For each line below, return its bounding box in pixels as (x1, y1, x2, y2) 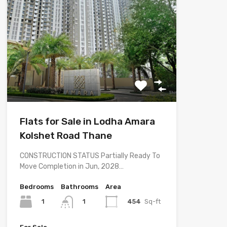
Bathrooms (60, 183, 98, 191)
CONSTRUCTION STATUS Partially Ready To (19, 152, 160, 161)
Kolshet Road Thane (19, 130, 112, 142)
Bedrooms (19, 183, 54, 191)
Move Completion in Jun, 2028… (19, 162, 124, 171)
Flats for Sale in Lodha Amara (19, 116, 155, 128)
